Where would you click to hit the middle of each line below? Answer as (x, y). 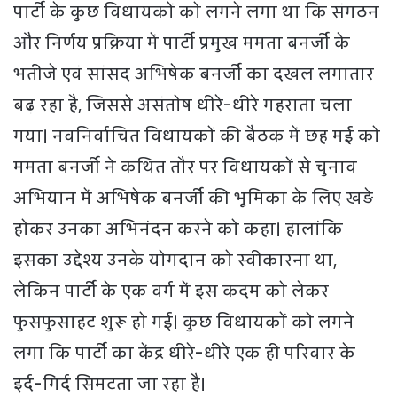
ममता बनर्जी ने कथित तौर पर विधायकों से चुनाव (185, 167)
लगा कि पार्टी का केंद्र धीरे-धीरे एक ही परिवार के (184, 353)
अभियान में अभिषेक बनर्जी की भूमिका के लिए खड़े (193, 198)
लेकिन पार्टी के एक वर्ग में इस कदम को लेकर (171, 291)
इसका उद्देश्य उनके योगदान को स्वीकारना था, (175, 260)
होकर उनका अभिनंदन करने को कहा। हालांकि (178, 229)
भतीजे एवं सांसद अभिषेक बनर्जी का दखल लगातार (194, 74)
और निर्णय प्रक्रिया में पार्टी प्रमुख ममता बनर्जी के (182, 43)
